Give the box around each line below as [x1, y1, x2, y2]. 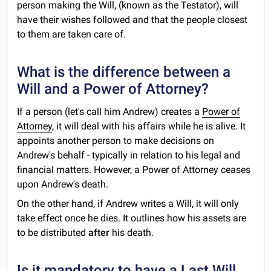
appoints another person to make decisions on [17, 135, 215, 147]
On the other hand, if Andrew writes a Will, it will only [17, 198, 240, 210]
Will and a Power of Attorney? [17, 80, 209, 98]
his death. [109, 227, 154, 239]
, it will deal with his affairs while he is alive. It [52, 120, 246, 132]
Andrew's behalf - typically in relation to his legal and [17, 149, 241, 162]
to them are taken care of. [17, 28, 126, 41]
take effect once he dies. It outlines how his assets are [17, 212, 247, 224]
